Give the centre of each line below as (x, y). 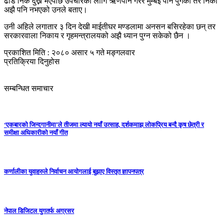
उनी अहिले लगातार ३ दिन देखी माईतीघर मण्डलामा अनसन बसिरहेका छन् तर (110, 26)
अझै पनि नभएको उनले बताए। (46, 9)
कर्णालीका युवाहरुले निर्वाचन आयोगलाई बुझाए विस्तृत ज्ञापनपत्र (74, 172)
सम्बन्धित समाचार (29, 88)
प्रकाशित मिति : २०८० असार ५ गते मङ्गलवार (69, 52)
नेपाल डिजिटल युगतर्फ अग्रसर (39, 211)
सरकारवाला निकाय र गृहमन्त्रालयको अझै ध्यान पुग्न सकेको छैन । (97, 35)
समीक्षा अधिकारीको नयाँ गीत (36, 132)
